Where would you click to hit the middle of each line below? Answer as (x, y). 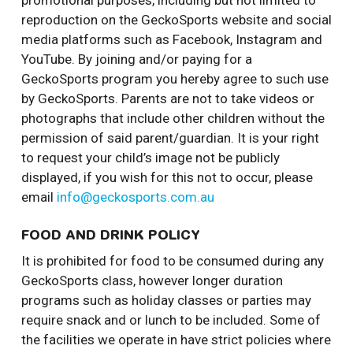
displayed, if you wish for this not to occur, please (167, 178)
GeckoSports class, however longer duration (152, 280)
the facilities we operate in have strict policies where (176, 339)
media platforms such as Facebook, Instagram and (171, 40)
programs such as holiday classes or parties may (166, 300)
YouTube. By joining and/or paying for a (136, 59)
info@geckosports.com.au (135, 197)
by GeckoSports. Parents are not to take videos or (167, 99)
